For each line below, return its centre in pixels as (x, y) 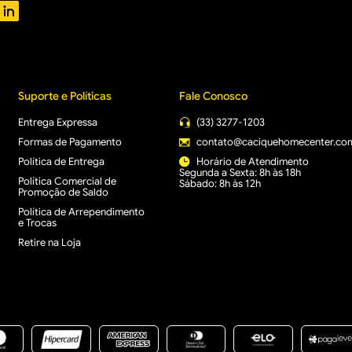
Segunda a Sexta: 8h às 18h (240, 172)
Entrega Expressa (57, 122)
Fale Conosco (213, 96)
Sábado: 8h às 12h (220, 183)
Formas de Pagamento (70, 142)
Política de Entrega (61, 161)
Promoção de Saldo (63, 192)
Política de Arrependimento (81, 212)
